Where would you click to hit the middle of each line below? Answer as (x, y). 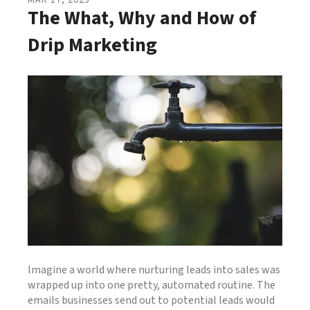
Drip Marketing (92, 45)
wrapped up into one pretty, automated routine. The (152, 285)
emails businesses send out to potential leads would (151, 300)
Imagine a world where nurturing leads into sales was (154, 270)
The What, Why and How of (142, 18)
